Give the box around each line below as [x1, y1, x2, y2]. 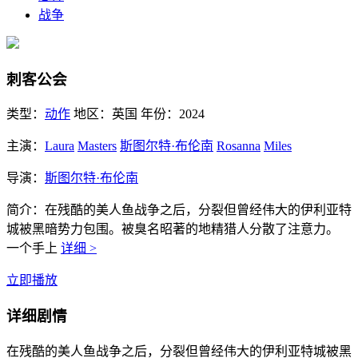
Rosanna [217, 139, 261, 153]
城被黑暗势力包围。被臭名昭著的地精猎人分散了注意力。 [6, 222, 339, 237]
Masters [78, 139, 117, 153]
